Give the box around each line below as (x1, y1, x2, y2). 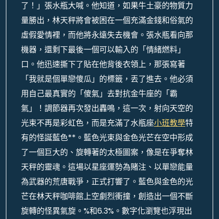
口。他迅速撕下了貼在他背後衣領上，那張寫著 (21, 59, 185, 70)
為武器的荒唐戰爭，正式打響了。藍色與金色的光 (21, 176, 193, 187)
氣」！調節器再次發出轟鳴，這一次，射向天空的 (21, 103, 193, 114)
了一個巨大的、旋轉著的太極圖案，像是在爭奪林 (21, 147, 193, 158)
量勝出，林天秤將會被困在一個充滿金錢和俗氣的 (21, 15, 193, 26)
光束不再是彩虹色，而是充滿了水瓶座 (21, 117, 154, 129)
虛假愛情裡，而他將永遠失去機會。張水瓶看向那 (21, 29, 193, 41)
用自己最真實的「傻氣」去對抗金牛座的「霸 (21, 88, 177, 99)
